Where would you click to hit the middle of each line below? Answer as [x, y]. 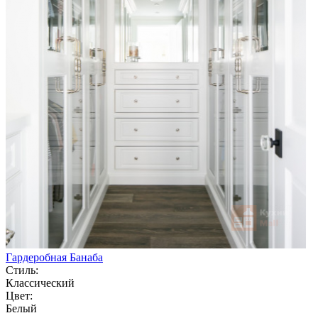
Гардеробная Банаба [54, 257]
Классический [40, 283]
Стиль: [22, 270]
